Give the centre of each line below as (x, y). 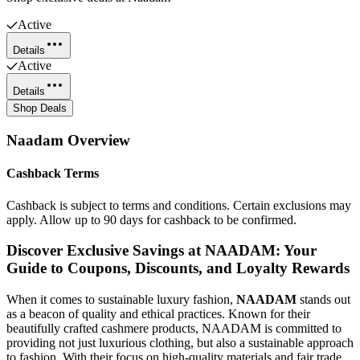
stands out (323, 299)
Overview (97, 141)
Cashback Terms (53, 174)
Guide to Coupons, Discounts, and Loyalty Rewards (178, 268)
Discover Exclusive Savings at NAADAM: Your (162, 251)
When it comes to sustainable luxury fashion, (121, 299)
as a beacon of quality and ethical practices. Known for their (158, 314)
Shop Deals (40, 108)
